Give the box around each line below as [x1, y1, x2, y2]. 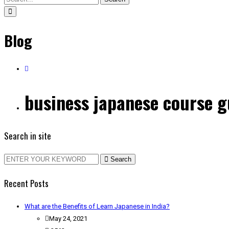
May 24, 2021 [49, 215, 87, 223]
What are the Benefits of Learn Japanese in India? [25, 202, 170, 211]
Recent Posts [4, 176, 49, 190]
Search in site [4, 129, 51, 143]
